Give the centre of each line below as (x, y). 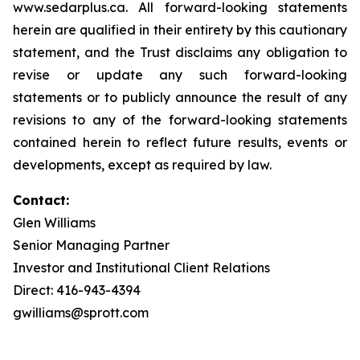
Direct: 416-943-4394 (77, 290)
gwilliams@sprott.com (81, 313)
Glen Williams (54, 223)
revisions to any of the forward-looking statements (180, 120)
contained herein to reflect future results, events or (180, 142)
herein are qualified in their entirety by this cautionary (180, 30)
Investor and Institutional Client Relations (141, 268)
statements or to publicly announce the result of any (180, 97)
